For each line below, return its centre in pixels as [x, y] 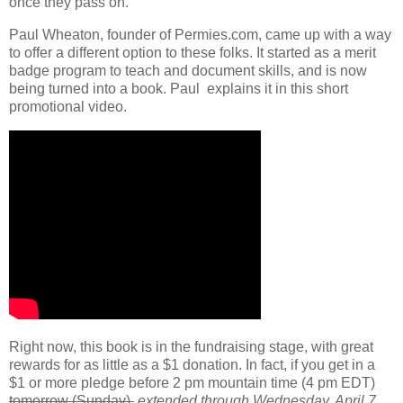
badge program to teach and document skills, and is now [188, 71]
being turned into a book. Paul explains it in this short [179, 89]
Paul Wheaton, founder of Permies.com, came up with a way [200, 35]
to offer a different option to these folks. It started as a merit [193, 53]
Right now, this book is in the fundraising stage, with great [191, 346]
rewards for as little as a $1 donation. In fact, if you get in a [192, 364]
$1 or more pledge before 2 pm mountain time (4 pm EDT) [192, 382]
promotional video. [70, 107]
